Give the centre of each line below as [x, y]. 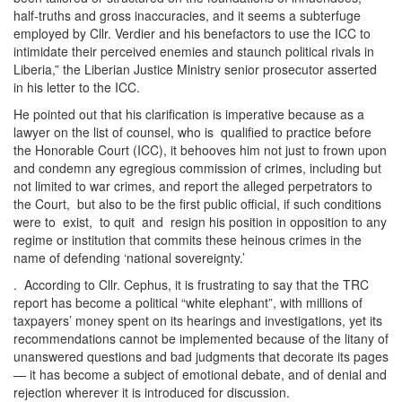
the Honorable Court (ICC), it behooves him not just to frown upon [200, 150]
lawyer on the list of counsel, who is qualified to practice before [194, 132]
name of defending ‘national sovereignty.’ [129, 258]
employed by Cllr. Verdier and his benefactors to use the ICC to [192, 34]
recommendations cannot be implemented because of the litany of [201, 339]
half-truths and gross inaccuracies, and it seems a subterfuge [187, 16]
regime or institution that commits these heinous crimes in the [188, 240]
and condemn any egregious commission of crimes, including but [197, 168]
